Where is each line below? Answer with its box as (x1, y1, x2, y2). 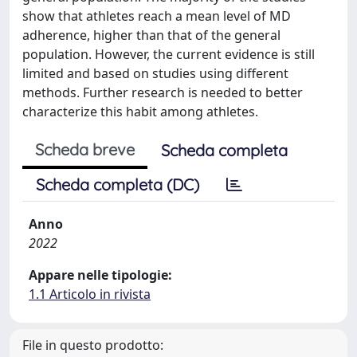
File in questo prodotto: (22, 335, 163, 354)
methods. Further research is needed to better (22, 83, 303, 101)
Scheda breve (35, 139, 135, 159)
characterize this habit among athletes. (22, 102, 258, 120)
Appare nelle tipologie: (29, 265, 172, 284)
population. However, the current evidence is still (22, 45, 315, 63)
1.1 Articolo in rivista (29, 284, 151, 303)
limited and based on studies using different (22, 64, 288, 82)
